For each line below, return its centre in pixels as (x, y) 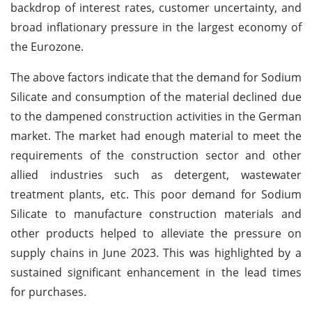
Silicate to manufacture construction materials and (156, 213)
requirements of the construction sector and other (156, 155)
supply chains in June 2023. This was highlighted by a (156, 252)
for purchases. (48, 291)
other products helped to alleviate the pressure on (156, 233)
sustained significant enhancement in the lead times (156, 272)
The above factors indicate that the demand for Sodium (156, 77)
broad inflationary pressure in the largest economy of (156, 27)
